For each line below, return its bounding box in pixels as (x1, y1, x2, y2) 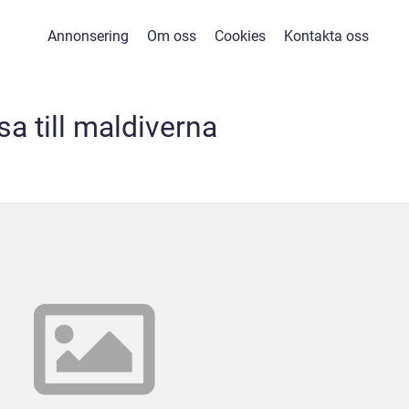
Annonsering (47, 27, 129, 45)
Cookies (214, 27, 266, 45)
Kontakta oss (283, 27, 369, 45)
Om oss (146, 27, 196, 45)
